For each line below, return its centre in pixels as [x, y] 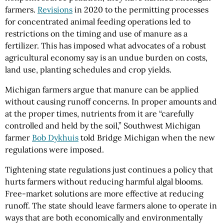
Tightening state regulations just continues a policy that [109, 169]
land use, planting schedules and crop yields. [88, 69]
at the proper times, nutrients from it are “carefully [99, 113]
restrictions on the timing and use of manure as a [96, 33]
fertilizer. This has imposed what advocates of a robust [105, 45]
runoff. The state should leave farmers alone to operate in [111, 205]
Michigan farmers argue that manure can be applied [102, 89]
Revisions [55, 9]
